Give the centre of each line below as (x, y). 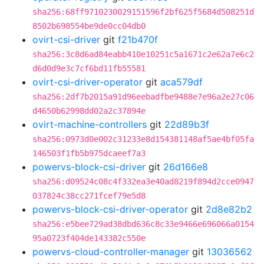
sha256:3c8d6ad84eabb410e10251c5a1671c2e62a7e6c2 (143, 54)
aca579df (181, 82)
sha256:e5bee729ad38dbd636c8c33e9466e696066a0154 (143, 224)
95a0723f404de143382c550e (89, 238)
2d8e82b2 (229, 209)
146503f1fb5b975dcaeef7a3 (89, 153)
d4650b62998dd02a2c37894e (89, 111)
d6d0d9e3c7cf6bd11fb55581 (89, 68)
